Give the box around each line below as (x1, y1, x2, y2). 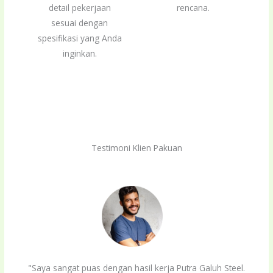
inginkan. (62, 48, 97, 60)
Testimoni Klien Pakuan (91, 142, 182, 154)
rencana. (177, 2, 210, 14)
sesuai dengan (51, 17, 108, 29)
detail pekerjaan (48, 2, 111, 14)
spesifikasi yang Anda (37, 32, 122, 44)
